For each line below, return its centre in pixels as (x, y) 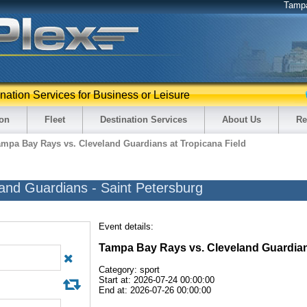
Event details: (126, 227)
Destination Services (144, 120)
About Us (242, 120)
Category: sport (129, 270)
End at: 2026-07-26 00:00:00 (155, 291)
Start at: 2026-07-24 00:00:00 (157, 280)
